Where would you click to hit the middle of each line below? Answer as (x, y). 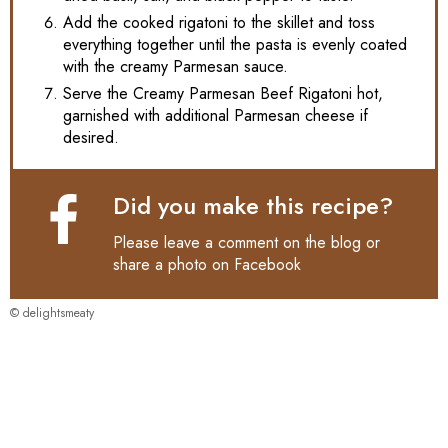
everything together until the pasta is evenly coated (235, 44)
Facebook (267, 264)
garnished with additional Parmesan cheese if (215, 115)
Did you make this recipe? (253, 205)
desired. (91, 137)
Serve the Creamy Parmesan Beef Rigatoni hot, (223, 93)
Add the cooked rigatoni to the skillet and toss (219, 22)
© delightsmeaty (52, 312)
